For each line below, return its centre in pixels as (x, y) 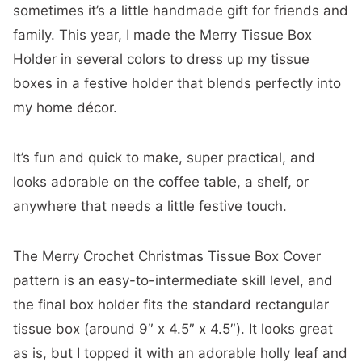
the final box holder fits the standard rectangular (171, 305)
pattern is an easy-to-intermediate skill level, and (173, 280)
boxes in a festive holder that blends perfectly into (177, 83)
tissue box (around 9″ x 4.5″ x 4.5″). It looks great (173, 329)
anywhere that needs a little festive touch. (150, 206)
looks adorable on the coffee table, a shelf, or (161, 182)
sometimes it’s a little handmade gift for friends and (181, 11)
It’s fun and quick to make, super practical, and (164, 158)
